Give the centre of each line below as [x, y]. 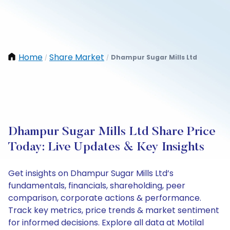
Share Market [77, 57]
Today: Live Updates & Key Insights [106, 147]
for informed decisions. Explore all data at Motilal [106, 223]
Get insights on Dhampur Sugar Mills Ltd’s [91, 173]
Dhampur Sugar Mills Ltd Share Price [112, 132]
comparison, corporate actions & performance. [105, 198]
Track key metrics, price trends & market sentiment [114, 210]
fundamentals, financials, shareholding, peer [97, 186]
